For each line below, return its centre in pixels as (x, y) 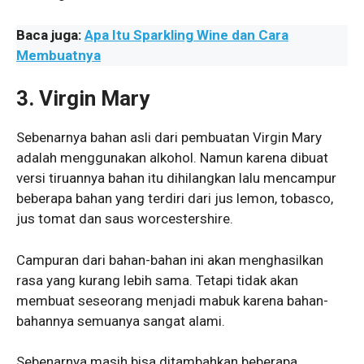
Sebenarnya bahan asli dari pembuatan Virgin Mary (169, 138)
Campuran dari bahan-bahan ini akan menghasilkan (170, 260)
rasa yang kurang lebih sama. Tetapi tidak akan (157, 280)
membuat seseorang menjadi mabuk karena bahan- (172, 300)
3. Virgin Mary (83, 99)
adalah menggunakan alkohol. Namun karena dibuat (172, 158)
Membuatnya (58, 55)
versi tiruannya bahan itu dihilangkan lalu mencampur (176, 178)
